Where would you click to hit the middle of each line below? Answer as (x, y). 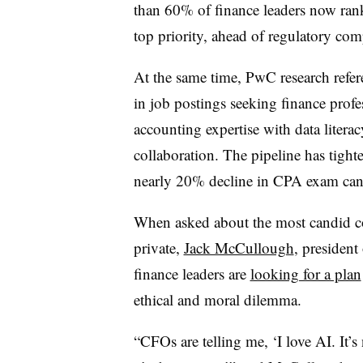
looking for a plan (305, 273)
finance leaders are (192, 273)
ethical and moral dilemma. (220, 299)
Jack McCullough (239, 247)
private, (158, 247)
